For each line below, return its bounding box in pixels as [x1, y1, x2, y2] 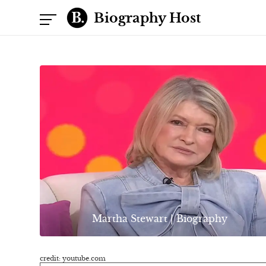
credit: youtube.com [40, 254, 106, 263]
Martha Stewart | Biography [91, 213, 227, 225]
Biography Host [94, 9, 201, 26]
